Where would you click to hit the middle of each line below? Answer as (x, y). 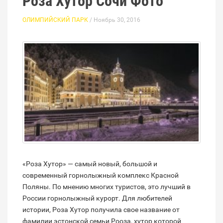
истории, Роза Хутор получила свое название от (101, 209)
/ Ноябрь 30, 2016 (114, 20)
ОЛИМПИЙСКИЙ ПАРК (55, 20)
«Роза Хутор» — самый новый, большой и (90, 164)
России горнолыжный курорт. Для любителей (97, 198)
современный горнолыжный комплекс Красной (101, 175)
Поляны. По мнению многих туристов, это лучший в (107, 186)
